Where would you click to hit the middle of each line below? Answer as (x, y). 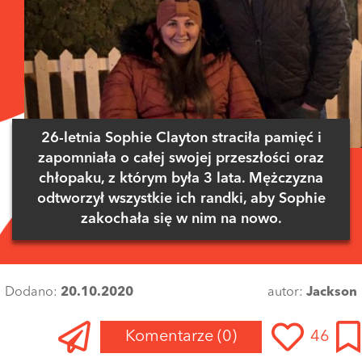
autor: (287, 292)
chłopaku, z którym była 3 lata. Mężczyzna (181, 179)
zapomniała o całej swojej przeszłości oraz (181, 158)
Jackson (332, 292)
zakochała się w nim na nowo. (181, 219)
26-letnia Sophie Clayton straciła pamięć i (181, 138)
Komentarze (171, 337)
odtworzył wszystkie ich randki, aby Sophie (181, 199)
